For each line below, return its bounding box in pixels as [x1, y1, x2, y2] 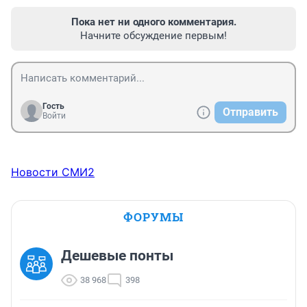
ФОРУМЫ [123, 209, 184, 225]
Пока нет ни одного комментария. [71, 16, 236, 29]
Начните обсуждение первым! [80, 29, 227, 42]
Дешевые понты [61, 247, 173, 265]
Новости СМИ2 [11, 165, 95, 180]
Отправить [223, 106, 278, 119]
